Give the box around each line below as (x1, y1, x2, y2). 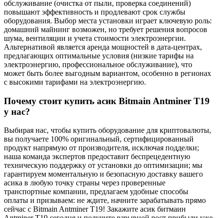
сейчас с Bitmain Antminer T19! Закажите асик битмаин (4, 205, 186, 214)
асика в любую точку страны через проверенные (4, 179, 165, 187)
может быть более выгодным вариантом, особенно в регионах (4, 69, 211, 78)
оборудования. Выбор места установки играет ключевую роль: (4, 17, 212, 25)
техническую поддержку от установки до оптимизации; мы (4, 161, 202, 170)
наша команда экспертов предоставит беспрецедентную (4, 152, 190, 161)
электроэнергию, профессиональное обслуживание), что (4, 60, 192, 69)
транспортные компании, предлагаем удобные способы (4, 187, 188, 196)
